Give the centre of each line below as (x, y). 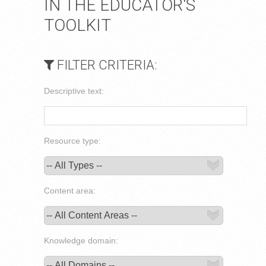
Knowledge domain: (81, 240)
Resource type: (72, 141)
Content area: (70, 191)
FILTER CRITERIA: (105, 65)
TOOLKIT (77, 25)
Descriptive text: (74, 91)
